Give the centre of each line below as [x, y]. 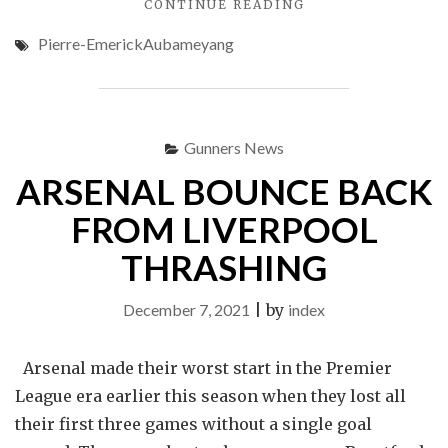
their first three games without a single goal [193, 424]
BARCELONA [350, 45]
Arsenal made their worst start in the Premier [203, 368]
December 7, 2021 [186, 309]
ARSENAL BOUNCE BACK [224, 191]
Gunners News [233, 147]
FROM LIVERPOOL [224, 229]
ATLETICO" [347, 108]
